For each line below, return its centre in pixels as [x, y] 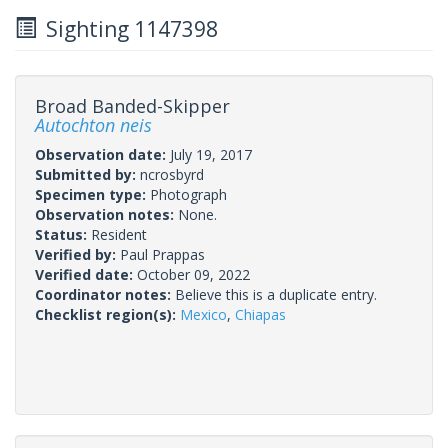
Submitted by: [87, 174]
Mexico [203, 314]
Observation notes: [106, 214]
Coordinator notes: [105, 294]
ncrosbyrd [172, 174]
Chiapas [260, 314]
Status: [63, 234]
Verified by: [77, 254]
